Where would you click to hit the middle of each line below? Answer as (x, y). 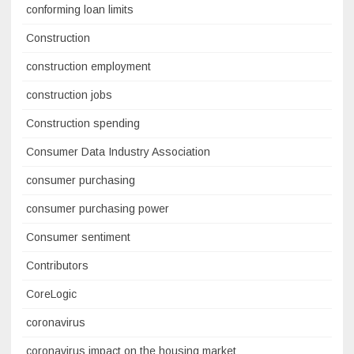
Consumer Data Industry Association (118, 152)
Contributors (57, 266)
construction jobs (69, 95)
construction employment (88, 67)
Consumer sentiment (78, 237)
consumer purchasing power (98, 209)
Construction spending (83, 124)
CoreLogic (51, 294)
